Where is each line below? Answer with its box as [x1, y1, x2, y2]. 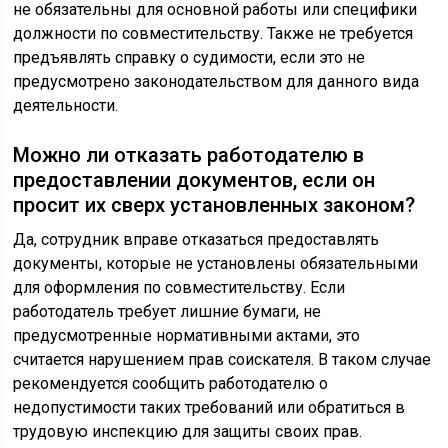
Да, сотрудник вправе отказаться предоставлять [13, 230, 380, 250]
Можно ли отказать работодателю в [13, 143, 365, 168]
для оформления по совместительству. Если [13, 278, 346, 298]
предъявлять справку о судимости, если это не [13, 48, 366, 68]
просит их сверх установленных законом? [13, 193, 416, 218]
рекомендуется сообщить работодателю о [13, 374, 329, 394]
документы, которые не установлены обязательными [13, 254, 419, 274]
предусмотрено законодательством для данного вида [13, 72, 420, 92]
